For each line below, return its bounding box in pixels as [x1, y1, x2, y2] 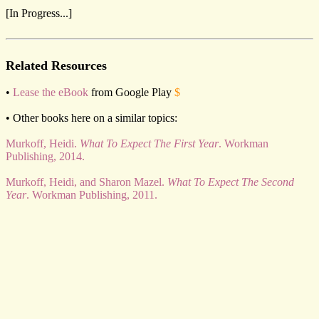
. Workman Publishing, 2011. [26, 189, 157, 201]
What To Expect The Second [167, 176, 294, 188]
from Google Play [88, 86, 174, 98]
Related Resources [6, 58, 107, 73]
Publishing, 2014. [6, 150, 85, 162]
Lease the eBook [13, 86, 88, 98]
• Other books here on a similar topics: [6, 112, 177, 124]
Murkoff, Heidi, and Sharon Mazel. [6, 176, 167, 188]
